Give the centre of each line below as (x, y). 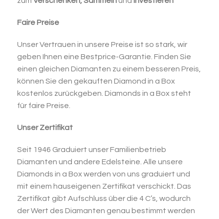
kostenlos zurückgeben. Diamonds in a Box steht (104, 93)
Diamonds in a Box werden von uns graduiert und (104, 174)
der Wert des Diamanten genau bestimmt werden (106, 211)
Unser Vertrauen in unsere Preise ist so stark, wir (102, 44)
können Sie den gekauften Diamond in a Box (96, 81)
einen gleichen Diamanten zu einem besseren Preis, (109, 69)
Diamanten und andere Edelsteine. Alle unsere (100, 162)
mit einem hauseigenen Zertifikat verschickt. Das (104, 186)
